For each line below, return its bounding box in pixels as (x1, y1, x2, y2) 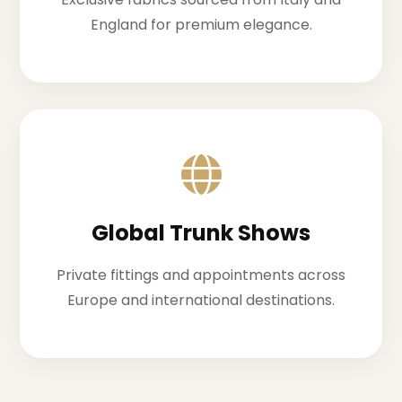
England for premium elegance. (90, 14, 312, 36)
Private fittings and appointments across (57, 265, 345, 286)
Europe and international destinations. (67, 290, 335, 311)
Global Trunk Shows (92, 218, 310, 249)
